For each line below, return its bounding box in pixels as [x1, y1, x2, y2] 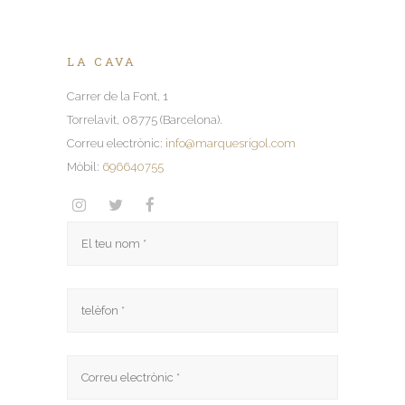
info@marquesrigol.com [165, 137, 296, 150]
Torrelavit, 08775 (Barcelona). [67, 113, 222, 127]
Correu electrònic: [67, 137, 165, 150]
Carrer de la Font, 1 [67, 89, 168, 103]
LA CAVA [67, 53, 137, 70]
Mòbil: [67, 160, 102, 174]
